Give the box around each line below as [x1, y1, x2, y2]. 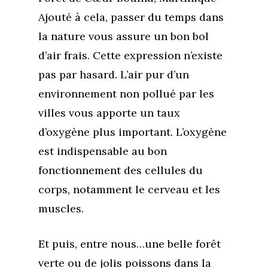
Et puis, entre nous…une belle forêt [38, 237, 221, 251]
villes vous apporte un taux [38, 106, 180, 120]
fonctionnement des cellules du [38, 163, 203, 177]
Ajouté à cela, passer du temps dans [38, 10, 224, 24]
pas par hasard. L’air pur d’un [38, 68, 189, 81]
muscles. [38, 202, 84, 215]
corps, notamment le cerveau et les [38, 182, 220, 196]
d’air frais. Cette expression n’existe [38, 48, 223, 62]
